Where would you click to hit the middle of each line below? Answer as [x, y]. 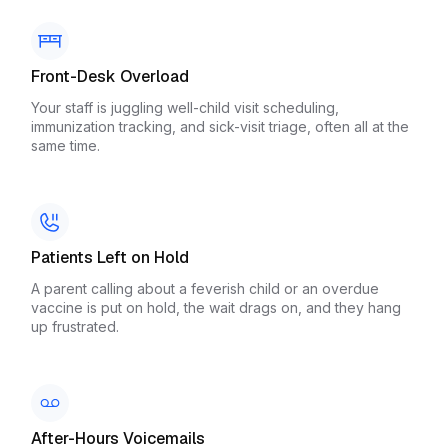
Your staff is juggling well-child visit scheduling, [185, 108]
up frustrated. [75, 327]
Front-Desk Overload [110, 76]
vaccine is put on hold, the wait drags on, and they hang [216, 308]
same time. [65, 146]
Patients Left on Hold [110, 257]
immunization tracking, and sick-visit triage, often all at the [220, 127]
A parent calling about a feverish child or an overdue [205, 289]
